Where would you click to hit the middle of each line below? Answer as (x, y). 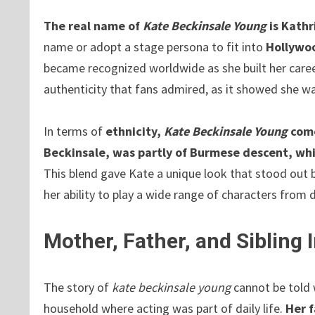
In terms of (75, 131)
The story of (78, 287)
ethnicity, (135, 131)
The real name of (93, 25)
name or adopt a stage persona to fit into (155, 46)
